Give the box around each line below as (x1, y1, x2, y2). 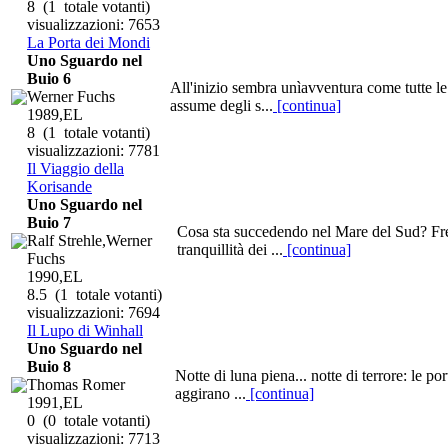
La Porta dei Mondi (27, 33, 150, 51)
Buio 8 (27, 357, 71, 375)
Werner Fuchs (27, 87, 115, 105)
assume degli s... (170, 96, 273, 114)
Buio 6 (27, 69, 71, 87)
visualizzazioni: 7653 (27, 15, 160, 33)
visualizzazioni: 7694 (27, 303, 160, 321)
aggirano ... (175, 384, 246, 402)
